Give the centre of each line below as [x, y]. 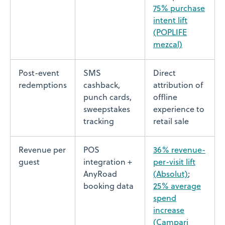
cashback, [102, 86]
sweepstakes [107, 110]
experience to [179, 110]
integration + [108, 162]
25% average [177, 187]
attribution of [178, 86]
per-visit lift [174, 162]
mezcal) [168, 45]
